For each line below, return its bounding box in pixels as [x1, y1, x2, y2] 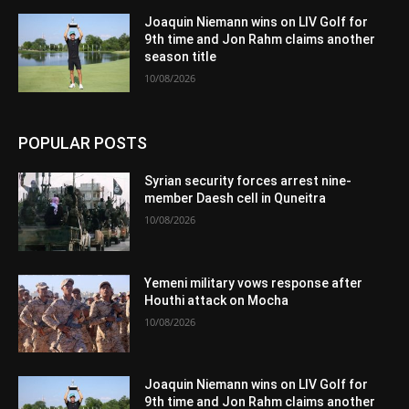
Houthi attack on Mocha [144, 292, 289, 308]
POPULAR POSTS [18, 133, 147, 153]
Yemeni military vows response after [144, 275, 363, 290]
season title [144, 49, 217, 65]
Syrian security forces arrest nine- [144, 173, 352, 189]
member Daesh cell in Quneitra [144, 191, 327, 206]
